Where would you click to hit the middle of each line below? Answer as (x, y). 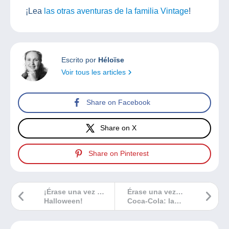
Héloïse (111, 60)
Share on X (118, 128)
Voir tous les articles (95, 72)
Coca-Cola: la (151, 201)
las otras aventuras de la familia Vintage (116, 11)
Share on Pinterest (118, 154)
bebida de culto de (160, 210)
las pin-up (145, 219)
